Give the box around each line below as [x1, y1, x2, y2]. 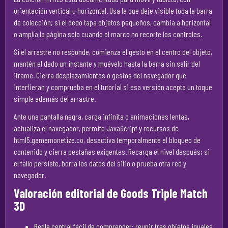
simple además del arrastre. [14, 94, 96, 103]
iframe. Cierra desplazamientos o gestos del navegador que [14, 70, 186, 80]
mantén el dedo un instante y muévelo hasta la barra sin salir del [14, 59, 200, 68]
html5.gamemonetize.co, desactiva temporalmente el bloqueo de [14, 135, 201, 145]
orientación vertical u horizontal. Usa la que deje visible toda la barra [14, 6, 212, 15]
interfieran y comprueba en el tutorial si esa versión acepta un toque [14, 82, 212, 92]
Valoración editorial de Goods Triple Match [14, 186, 208, 201]
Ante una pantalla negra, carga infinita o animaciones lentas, [14, 111, 189, 121]
